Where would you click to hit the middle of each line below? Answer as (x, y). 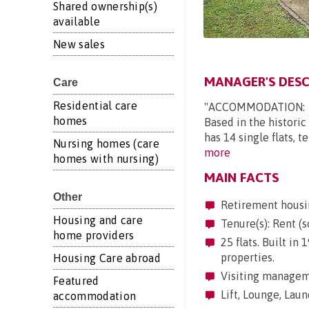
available (77, 21)
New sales (79, 44)
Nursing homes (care (107, 143)
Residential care (96, 106)
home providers (94, 235)
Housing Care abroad (107, 258)
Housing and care (98, 220)
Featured (76, 281)
